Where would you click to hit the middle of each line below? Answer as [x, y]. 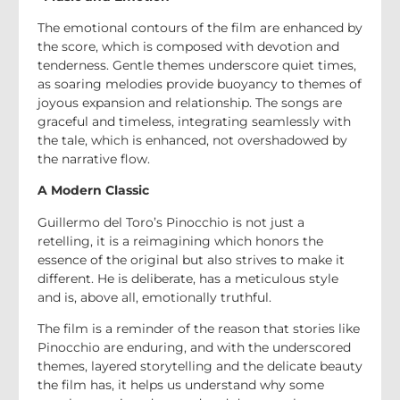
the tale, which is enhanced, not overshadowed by [192, 141]
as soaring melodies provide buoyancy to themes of [200, 84]
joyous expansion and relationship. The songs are [190, 103]
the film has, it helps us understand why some [181, 385]
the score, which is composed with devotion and [188, 47]
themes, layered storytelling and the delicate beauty [200, 367]
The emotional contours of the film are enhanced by [200, 28]
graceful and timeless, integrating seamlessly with [194, 122]
